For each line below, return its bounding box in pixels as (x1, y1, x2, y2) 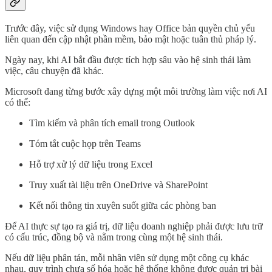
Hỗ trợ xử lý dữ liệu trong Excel (29, 159, 152, 170)
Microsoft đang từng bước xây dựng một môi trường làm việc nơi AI (5, 86, 267, 97)
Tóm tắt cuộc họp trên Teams (29, 138, 141, 149)
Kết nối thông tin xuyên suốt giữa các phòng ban (29, 200, 216, 211)
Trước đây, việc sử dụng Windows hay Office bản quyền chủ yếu (5, 23, 255, 34)
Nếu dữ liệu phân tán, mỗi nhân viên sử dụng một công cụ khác (5, 253, 249, 263)
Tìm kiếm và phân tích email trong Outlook (29, 118, 195, 129)
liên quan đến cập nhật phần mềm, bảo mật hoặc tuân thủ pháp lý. (5, 34, 256, 45)
